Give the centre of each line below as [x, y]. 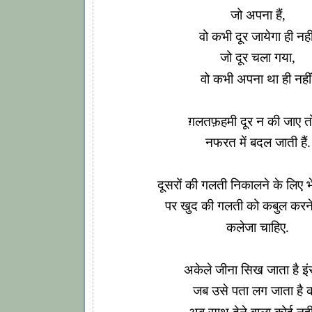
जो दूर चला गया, [258, 58]
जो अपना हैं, [258, 15]
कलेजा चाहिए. [258, 227]
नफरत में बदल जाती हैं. [258, 143]
